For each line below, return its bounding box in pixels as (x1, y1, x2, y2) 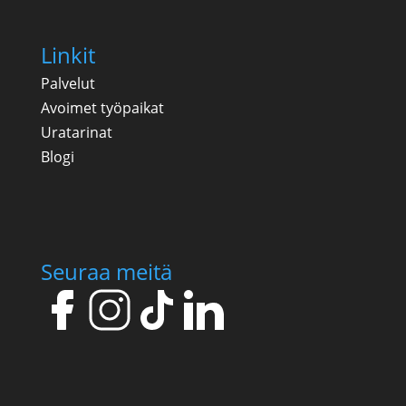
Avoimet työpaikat (40, 98, 164, 119)
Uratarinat (40, 122, 112, 143)
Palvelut (40, 73, 95, 94)
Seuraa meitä (40, 256, 172, 286)
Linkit (40, 40, 95, 71)
